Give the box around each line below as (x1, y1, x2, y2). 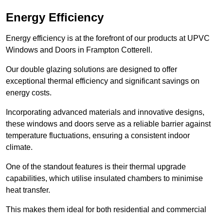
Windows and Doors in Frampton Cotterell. (6, 46, 152, 54)
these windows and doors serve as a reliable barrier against (6, 120, 211, 128)
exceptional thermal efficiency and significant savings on (6, 77, 200, 86)
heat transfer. (6, 186, 50, 195)
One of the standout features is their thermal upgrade (6, 163, 186, 171)
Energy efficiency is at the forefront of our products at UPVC (6, 34, 210, 43)
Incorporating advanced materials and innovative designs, (6, 108, 204, 117)
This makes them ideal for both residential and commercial (6, 205, 206, 214)
